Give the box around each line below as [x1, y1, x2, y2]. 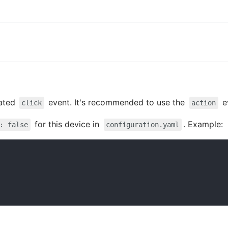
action [191, 99, 216, 107]
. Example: [183, 119, 223, 130]
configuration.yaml [106, 121, 180, 129]
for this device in [32, 119, 102, 130]
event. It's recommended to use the [46, 97, 188, 108]
